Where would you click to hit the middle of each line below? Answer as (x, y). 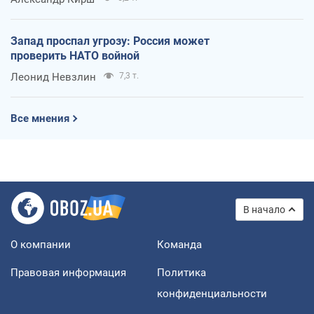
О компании (41, 244)
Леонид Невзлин (53, 77)
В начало (264, 209)
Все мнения (40, 118)
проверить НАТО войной (75, 55)
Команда (179, 244)
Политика (182, 272)
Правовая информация (68, 272)
